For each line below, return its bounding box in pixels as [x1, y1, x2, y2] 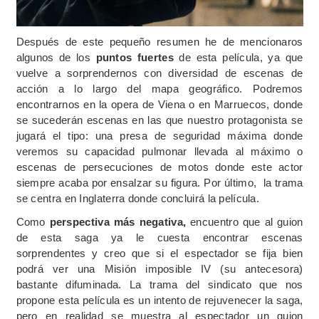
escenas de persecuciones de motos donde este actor [16, 160, 303, 173]
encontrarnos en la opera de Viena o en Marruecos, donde [16, 98, 303, 110]
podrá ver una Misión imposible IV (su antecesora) [16, 262, 303, 275]
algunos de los [16, 51, 96, 63]
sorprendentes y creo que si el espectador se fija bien [16, 246, 303, 259]
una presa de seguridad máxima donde [95, 129, 303, 142]
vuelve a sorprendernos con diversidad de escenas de [16, 66, 303, 79]
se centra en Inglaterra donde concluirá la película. [16, 192, 260, 204]
